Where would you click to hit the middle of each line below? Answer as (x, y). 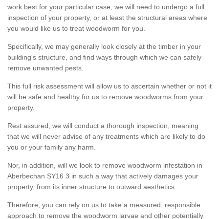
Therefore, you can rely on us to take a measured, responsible (104, 205)
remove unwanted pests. (45, 68)
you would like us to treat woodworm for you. (76, 28)
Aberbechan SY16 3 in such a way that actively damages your (103, 176)
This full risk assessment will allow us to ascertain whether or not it (109, 86)
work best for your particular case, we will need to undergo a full (106, 7)
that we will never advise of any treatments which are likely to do (106, 136)
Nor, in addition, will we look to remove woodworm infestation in (105, 165)
